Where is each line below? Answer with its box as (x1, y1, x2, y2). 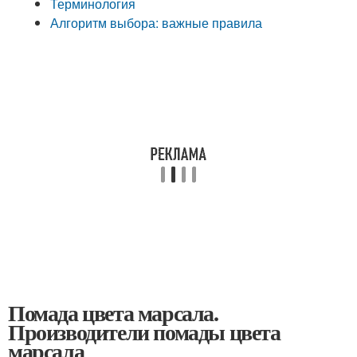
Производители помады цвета (8, 316, 280, 348)
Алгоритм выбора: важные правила (50, 14, 263, 32)
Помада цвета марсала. (8, 296, 218, 329)
